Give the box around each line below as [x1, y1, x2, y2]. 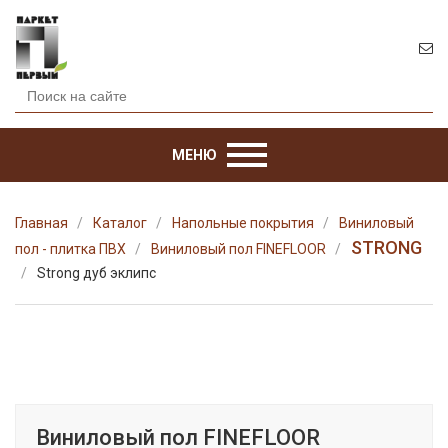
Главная [15, 215, 68, 231]
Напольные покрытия [172, 215, 314, 231]
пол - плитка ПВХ [15, 241, 126, 257]
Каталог [93, 215, 147, 231]
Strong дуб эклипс [37, 265, 156, 281]
